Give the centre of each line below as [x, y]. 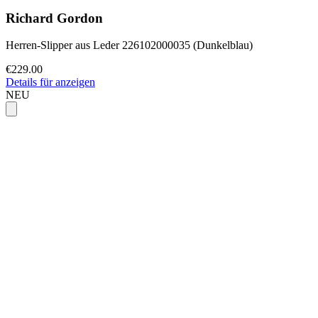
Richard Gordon [54, 18]
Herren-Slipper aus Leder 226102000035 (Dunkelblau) [129, 45]
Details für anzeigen [50, 82]
